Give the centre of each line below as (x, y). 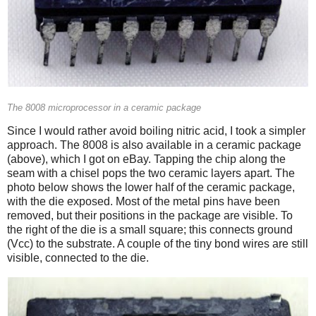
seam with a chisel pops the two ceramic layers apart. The (151, 174)
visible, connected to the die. (78, 258)
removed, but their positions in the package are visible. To (150, 216)
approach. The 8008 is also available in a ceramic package (154, 145)
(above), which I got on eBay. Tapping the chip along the (146, 159)
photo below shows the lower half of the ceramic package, (151, 188)
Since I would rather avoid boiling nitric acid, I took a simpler (156, 131)
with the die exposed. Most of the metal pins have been (144, 202)
